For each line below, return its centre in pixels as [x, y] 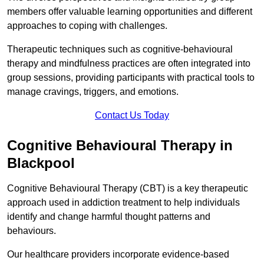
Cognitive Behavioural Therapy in [120, 145]
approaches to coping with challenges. [87, 25]
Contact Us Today [132, 115]
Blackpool [41, 163]
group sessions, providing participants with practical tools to [131, 77]
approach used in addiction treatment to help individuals [123, 202]
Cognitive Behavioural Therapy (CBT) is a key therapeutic [128, 188]
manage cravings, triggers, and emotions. [93, 91]
